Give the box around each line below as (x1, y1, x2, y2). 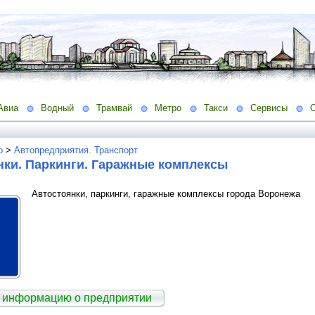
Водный (41, 102, 74, 113)
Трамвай (96, 102, 132, 113)
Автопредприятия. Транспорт (14, 144, 138, 155)
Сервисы (250, 102, 288, 113)
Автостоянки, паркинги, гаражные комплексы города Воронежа (32, 188, 300, 199)
